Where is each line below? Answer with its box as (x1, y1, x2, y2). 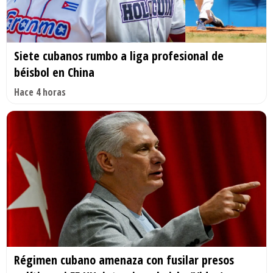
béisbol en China (14, 63, 94, 80)
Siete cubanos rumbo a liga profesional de (14, 47, 224, 64)
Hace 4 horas (14, 85, 66, 99)
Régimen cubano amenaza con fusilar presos (14, 252, 234, 269)
